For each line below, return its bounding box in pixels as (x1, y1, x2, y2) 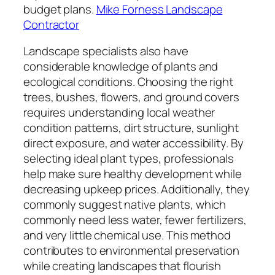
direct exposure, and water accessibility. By (23, 135, 244, 152)
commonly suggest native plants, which (23, 196, 227, 213)
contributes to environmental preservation (23, 242, 239, 259)
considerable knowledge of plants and (23, 58, 219, 75)
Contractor (23, 16, 80, 33)
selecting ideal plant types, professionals (23, 150, 234, 167)
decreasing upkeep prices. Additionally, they (23, 181, 250, 198)
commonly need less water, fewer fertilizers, (23, 212, 247, 228)
